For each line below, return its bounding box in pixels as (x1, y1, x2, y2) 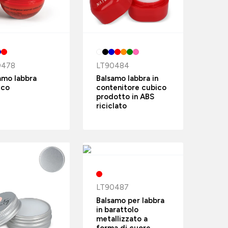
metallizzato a (96, 214, 148, 223)
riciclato (96, 101, 127, 110)
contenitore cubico (96, 82, 166, 92)
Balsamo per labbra (96, 195, 164, 205)
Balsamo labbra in (96, 73, 158, 83)
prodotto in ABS (96, 92, 154, 101)
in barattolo (96, 205, 138, 214)
